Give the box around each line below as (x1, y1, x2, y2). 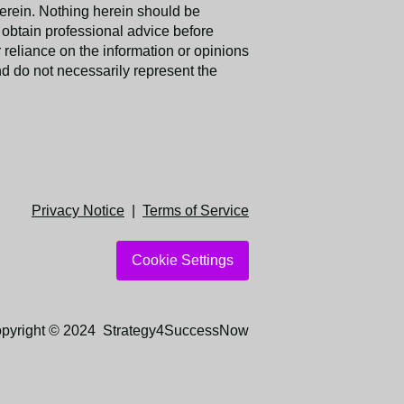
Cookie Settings (132, 252, 234, 269)
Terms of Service (142, 202, 249, 218)
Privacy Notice (32, 202, 124, 218)
